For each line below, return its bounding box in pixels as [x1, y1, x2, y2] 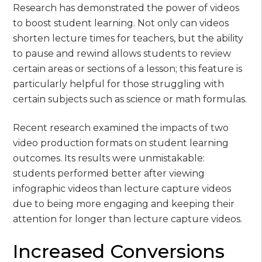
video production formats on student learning [13, 137, 229, 149]
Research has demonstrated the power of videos [13, 2, 240, 14]
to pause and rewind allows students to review [13, 48, 232, 60]
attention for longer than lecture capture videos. [13, 213, 243, 225]
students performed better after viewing [13, 167, 205, 179]
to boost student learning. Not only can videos [13, 18, 229, 29]
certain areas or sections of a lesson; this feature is [13, 63, 243, 75]
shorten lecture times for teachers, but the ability [13, 33, 244, 44]
